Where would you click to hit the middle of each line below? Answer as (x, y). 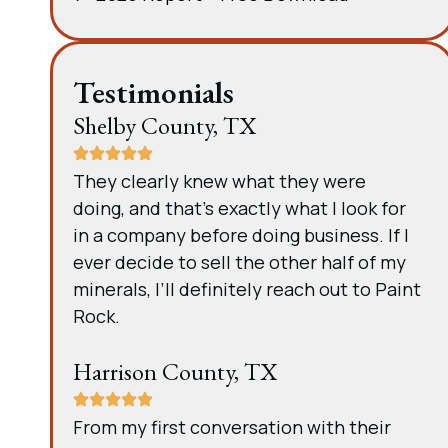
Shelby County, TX (164, 125)
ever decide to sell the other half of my (239, 262)
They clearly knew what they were (219, 181)
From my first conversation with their (232, 427)
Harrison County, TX (175, 371)
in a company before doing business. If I (241, 235)
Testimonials (153, 92)
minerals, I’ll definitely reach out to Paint (247, 289)
